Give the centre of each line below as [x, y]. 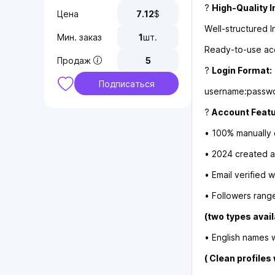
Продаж [74, 60]
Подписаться [126, 83]
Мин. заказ [79, 37]
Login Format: [242, 71]
